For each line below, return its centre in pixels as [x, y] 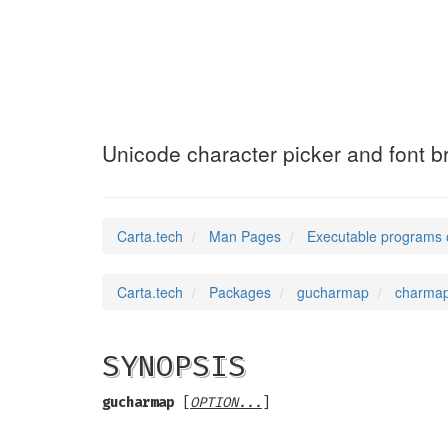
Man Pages [245, 236]
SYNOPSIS [174, 366]
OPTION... [226, 402]
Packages [240, 292]
